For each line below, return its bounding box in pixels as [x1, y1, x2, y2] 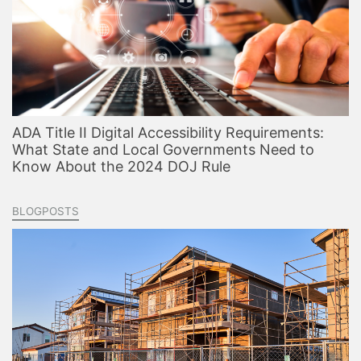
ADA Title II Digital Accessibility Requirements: [12, 124, 324, 142]
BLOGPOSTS [12, 205, 79, 218]
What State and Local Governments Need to [12, 141, 314, 159]
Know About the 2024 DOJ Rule [12, 158, 230, 176]
